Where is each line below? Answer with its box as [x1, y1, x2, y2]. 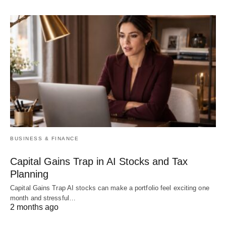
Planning [10, 168, 48, 180]
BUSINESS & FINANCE [10, 136, 79, 142]
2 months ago [10, 203, 59, 212]
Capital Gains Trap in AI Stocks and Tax [10, 156, 188, 167]
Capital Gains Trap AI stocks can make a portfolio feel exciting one [10, 184, 209, 192]
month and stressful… [10, 194, 76, 202]
